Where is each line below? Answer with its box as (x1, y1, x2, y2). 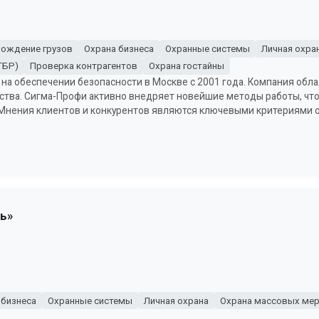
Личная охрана (143, 295, 209, 306)
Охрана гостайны (148, 61, 224, 72)
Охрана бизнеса (83, 43, 154, 54)
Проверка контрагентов (29, 61, 137, 72)
